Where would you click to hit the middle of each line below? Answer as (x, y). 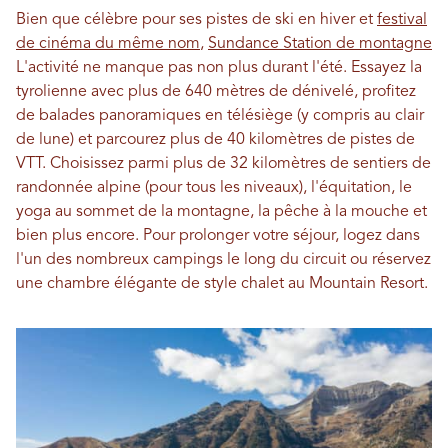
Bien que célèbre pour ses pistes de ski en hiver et (196, 20)
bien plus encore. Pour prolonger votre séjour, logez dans (218, 236)
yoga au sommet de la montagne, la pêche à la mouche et (221, 212)
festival (402, 20)
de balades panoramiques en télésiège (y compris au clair (220, 116)
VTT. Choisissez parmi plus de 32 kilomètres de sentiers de (223, 164)
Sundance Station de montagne (320, 44)
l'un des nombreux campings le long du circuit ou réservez (223, 260)
